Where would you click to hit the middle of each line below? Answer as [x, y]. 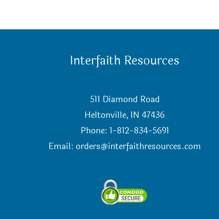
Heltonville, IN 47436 [125, 115]
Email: [62, 147]
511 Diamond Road [125, 100]
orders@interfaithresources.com [139, 147]
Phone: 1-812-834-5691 [125, 131]
